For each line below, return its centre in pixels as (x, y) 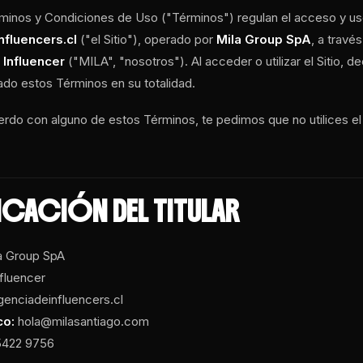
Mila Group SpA (264, 39)
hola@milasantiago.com (82, 321)
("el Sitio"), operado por (147, 39)
